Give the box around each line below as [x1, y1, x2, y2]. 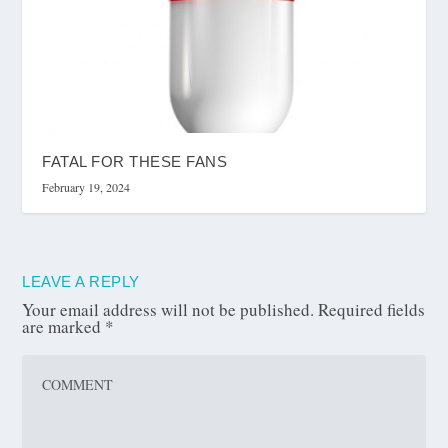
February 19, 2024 [42, 179, 131, 196]
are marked [22, 315, 106, 339]
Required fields [318, 298, 426, 322]
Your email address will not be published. [22, 298, 315, 322]
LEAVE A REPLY [22, 273, 140, 291]
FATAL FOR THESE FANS [42, 153, 228, 171]
